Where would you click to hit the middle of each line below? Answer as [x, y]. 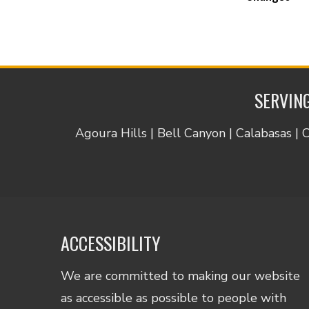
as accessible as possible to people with [174, 298]
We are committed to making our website [181, 276]
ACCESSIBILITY [111, 243]
